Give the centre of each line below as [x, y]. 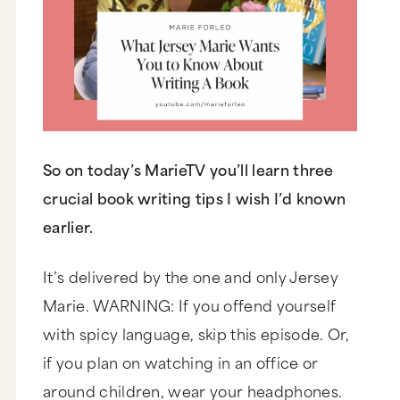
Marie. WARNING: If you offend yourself [190, 304]
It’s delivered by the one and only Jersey [191, 275]
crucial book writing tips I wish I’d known [195, 197]
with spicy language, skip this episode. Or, [196, 333]
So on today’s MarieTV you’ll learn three [188, 168]
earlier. [70, 225]
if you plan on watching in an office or [181, 361]
